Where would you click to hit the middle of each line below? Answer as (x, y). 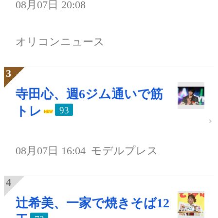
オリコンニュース (60, 42)
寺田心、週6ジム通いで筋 (89, 94)
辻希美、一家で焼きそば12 (92, 203)
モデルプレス (125, 151)
